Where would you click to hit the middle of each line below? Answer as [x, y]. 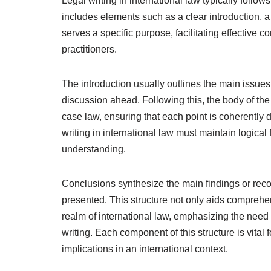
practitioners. [89, 49]
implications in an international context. [145, 249]
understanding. [94, 149]
